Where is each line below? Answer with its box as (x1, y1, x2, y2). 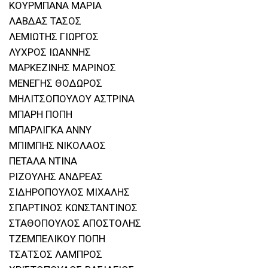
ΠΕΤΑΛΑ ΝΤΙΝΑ (9, 155, 77, 167)
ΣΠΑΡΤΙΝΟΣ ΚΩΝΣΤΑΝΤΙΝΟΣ (9, 202, 138, 214)
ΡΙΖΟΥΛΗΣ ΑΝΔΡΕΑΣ (9, 170, 103, 183)
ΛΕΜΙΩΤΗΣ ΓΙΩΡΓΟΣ (9, 31, 99, 43)
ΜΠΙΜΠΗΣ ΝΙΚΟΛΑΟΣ (9, 139, 106, 152)
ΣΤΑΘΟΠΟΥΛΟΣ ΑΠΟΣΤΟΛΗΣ (9, 217, 141, 230)
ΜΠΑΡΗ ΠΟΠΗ (9, 108, 72, 121)
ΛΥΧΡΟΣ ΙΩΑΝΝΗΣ (9, 46, 91, 59)
